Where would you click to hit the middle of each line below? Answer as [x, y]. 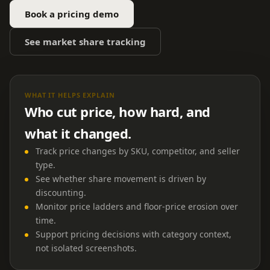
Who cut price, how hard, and [118, 111]
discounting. [61, 193]
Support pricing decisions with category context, [133, 234]
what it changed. [78, 133]
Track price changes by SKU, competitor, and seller [138, 151]
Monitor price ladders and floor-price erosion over [137, 206]
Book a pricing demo [72, 14]
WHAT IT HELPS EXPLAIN [70, 95]
